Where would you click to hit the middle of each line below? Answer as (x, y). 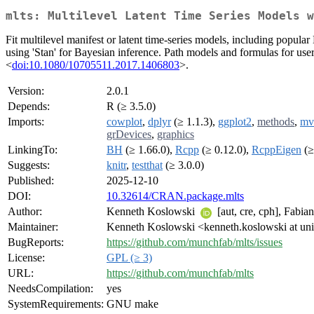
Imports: (26, 122)
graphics (176, 135)
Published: (31, 181)
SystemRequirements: (56, 304)
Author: (25, 212)
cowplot (124, 122)
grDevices (129, 135)
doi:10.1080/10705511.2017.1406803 (96, 65)
